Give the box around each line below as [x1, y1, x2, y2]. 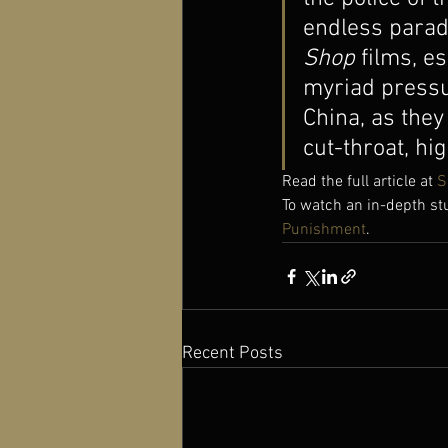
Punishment [282, 220, 366, 241]
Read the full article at [282, 172, 437, 193]
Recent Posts [182, 343, 283, 365]
